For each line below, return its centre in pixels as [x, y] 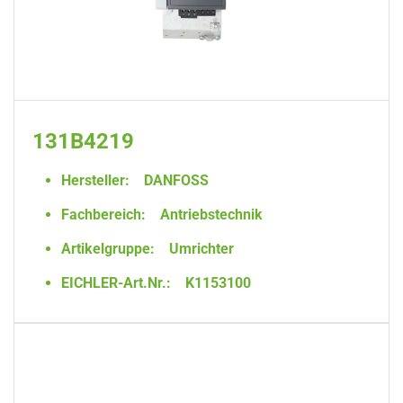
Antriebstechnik [210, 215]
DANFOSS [175, 180]
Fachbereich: [103, 215]
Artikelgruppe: [108, 249]
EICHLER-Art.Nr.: [116, 283]
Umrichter [200, 249]
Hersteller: [95, 180]
